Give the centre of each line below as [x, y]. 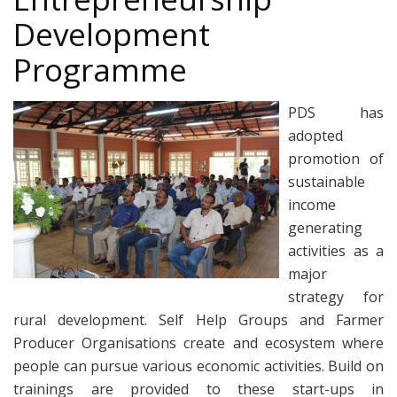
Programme [100, 69]
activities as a [336, 250]
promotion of [336, 158]
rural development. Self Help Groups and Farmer [198, 319]
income [312, 204]
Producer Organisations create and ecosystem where [198, 343]
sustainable [327, 181]
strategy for [336, 296]
